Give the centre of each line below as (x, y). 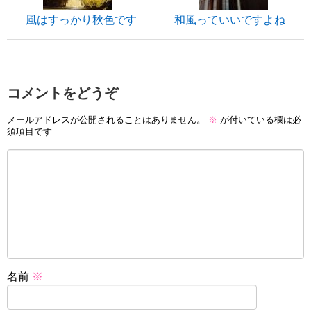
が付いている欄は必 (259, 120)
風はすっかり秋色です (81, 19)
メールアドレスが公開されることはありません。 (106, 120)
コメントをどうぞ (62, 93)
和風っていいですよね (230, 19)
